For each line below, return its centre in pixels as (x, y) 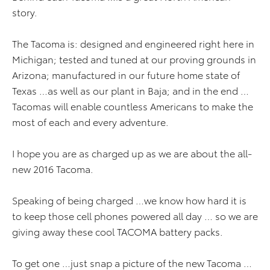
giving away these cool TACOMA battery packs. (118, 231)
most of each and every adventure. (90, 122)
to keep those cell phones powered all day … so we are (135, 216)
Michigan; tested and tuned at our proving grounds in (134, 59)
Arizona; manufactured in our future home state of (126, 75)
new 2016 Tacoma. (53, 169)
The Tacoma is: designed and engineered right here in (133, 43)
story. (25, 12)
